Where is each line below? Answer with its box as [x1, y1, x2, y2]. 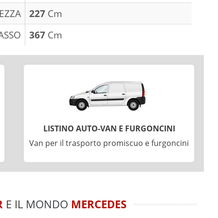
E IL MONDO [2, 196, 71, 211]
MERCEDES [71, 196, 127, 211]
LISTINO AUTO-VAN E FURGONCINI [43, 123, 175, 134]
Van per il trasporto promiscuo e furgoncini [29, 137, 189, 148]
